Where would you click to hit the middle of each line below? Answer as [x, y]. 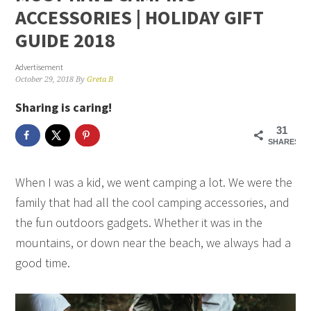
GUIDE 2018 [66, 40]
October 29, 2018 [45, 79]
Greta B [100, 79]
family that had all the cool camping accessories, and [153, 202]
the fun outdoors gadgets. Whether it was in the [139, 222]
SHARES [283, 142]
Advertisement [40, 67]
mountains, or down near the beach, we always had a [153, 242]
